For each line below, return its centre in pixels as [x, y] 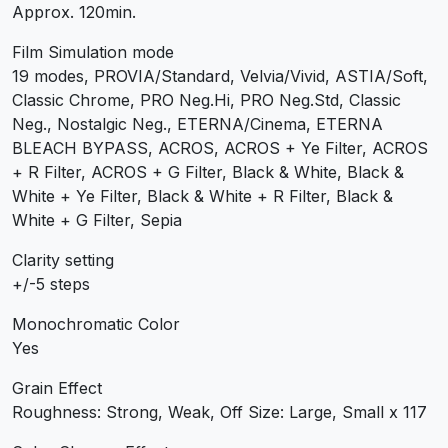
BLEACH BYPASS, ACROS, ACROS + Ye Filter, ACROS [220, 147]
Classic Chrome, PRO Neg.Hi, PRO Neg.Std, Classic [206, 99]
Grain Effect [57, 387]
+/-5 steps [51, 283]
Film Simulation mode [93, 51]
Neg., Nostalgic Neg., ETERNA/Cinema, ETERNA [197, 123]
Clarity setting [63, 259]
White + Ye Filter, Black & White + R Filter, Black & [202, 195]
